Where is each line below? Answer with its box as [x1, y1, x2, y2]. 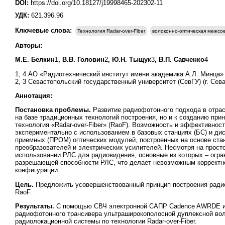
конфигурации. [15, 166, 60, 174]
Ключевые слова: [15, 27, 74, 34]
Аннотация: [15, 91, 52, 99]
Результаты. [15, 202, 56, 210]
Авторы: [15, 42, 42, 49]
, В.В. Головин [58, 56, 104, 64]
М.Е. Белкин [15, 56, 55, 64]
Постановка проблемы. [15, 106, 93, 114]
